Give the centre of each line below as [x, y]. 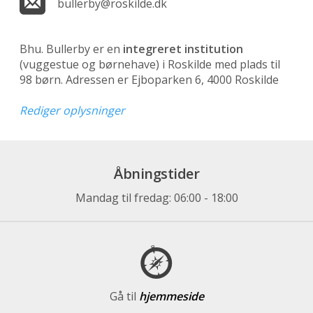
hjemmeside [171, 297]
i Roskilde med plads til [220, 65]
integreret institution [183, 49]
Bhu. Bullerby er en [71, 49]
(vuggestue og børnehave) [89, 65]
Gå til [124, 297]
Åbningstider [156, 174]
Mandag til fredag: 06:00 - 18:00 [156, 198]
